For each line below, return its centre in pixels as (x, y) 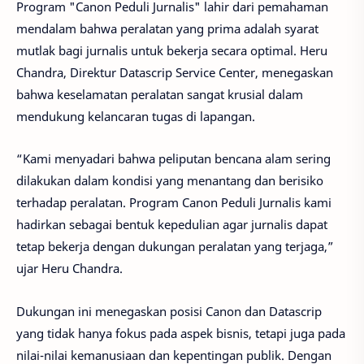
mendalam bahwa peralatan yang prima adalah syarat (167, 28)
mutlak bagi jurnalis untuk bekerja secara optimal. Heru (172, 50)
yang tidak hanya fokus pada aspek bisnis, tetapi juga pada (181, 333)
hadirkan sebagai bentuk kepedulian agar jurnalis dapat (172, 225)
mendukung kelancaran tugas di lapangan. (136, 116)
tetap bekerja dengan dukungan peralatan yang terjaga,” (175, 247)
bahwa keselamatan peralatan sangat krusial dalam (160, 94)
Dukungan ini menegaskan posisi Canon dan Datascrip (169, 311)
